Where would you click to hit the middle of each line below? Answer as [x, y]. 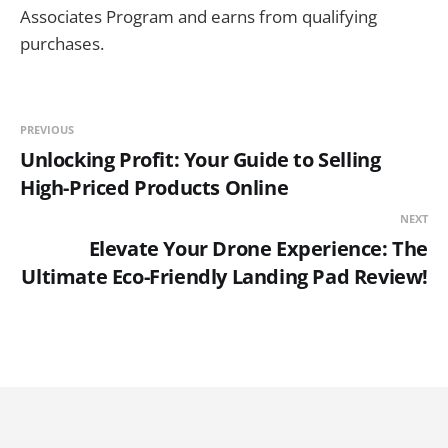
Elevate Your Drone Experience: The [258, 248]
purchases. [62, 43]
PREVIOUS [47, 129]
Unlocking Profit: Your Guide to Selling [200, 159]
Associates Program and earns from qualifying [198, 16]
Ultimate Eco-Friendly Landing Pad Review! [224, 276]
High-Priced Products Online [154, 187]
